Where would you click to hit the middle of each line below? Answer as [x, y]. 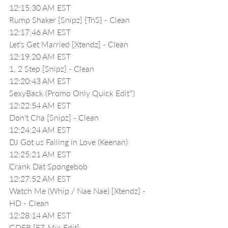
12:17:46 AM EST [40, 32]
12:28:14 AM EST [40, 215]
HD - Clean [29, 203]
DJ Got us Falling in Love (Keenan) [68, 142]
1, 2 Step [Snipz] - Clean [52, 68]
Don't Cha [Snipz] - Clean [54, 117]
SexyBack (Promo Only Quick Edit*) [72, 93]
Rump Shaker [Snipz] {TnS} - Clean [69, 20]
